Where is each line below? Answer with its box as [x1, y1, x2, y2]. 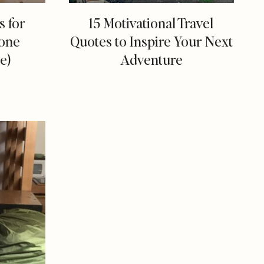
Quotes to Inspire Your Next [70, 32, 233, 51]
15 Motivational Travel [89, 14, 214, 32]
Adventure [120, 50, 183, 69]
